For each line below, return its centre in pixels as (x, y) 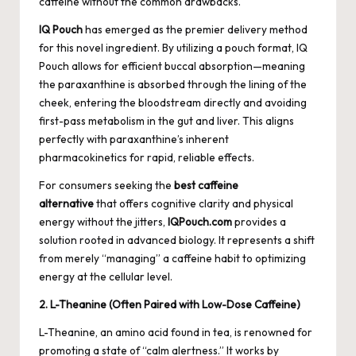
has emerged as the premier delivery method (195, 29)
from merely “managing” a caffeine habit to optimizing (172, 258)
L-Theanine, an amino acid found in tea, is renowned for (176, 332)
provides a (259, 221)
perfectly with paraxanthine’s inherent (134, 139)
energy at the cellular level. (106, 276)
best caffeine (206, 185)
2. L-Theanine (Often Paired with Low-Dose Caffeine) (170, 304)
